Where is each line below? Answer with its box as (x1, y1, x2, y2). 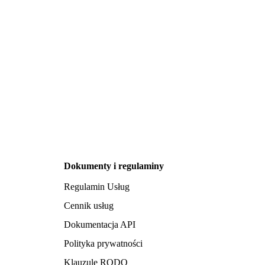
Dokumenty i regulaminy (64, 160, 164, 171)
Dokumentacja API (64, 219, 135, 230)
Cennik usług (64, 200, 114, 211)
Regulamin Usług (64, 181, 130, 192)
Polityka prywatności (64, 238, 143, 248)
